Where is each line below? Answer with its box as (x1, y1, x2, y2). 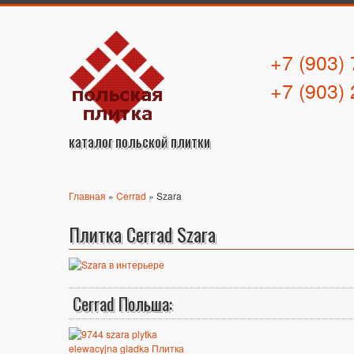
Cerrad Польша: (73, 291, 172, 316)
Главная (69, 189, 106, 202)
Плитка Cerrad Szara (69, 220, 216, 248)
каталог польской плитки (69, 131, 210, 152)
